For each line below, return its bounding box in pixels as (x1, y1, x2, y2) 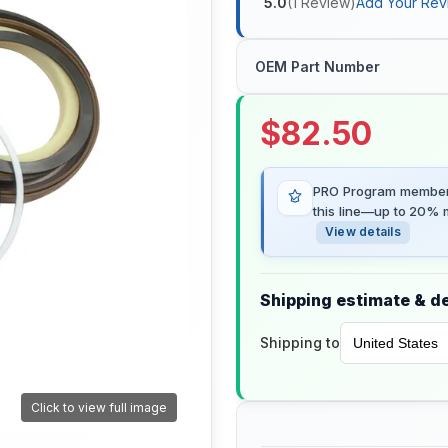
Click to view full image (31, 400, 167, 416)
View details (325, 224, 401, 240)
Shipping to (260, 334, 340, 352)
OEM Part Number (255, 58, 380, 76)
